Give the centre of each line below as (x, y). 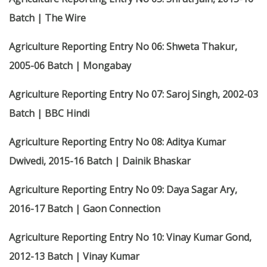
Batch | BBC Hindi (49, 114)
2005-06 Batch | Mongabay (70, 66)
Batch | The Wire (47, 18)
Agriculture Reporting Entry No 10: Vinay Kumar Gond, (130, 237)
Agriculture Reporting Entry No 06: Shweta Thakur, (123, 47)
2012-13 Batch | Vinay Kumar (74, 257)
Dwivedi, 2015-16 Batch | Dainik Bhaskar (100, 161)
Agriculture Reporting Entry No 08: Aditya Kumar (117, 142)
